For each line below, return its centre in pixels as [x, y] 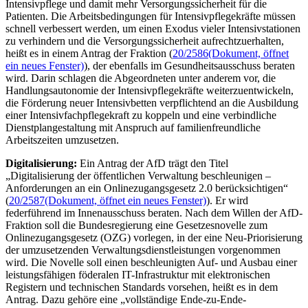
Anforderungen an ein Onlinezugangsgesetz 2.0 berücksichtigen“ [147, 188]
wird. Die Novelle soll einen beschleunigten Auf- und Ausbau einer [151, 262]
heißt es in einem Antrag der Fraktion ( [89, 53]
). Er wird [227, 200]
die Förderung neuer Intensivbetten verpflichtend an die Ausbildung [152, 102]
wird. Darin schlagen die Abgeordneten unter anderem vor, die [141, 78]
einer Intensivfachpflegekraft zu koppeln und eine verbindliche [141, 115]
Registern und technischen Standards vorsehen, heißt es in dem [142, 287]
